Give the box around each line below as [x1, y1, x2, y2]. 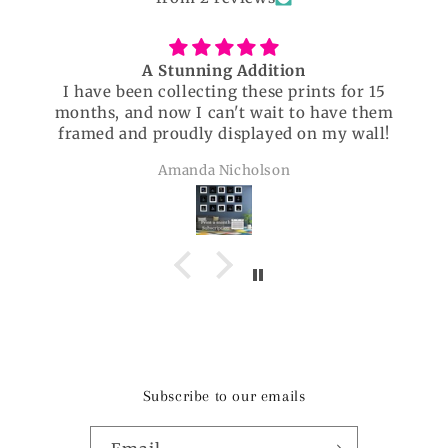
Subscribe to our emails [142, 387, 306, 406]
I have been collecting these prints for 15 [62, 82, 386, 102]
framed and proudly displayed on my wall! [58, 124, 390, 144]
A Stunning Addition [142, 61, 306, 81]
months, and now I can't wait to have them [54, 103, 394, 123]
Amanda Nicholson [157, 162, 291, 180]
